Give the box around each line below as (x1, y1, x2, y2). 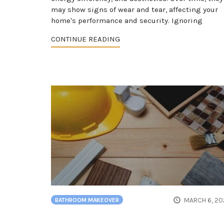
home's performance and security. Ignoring (51, 15, 202, 25)
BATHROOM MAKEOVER (55, 196, 119, 204)
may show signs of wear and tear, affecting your (51, 4, 218, 14)
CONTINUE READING (51, 34, 120, 43)
